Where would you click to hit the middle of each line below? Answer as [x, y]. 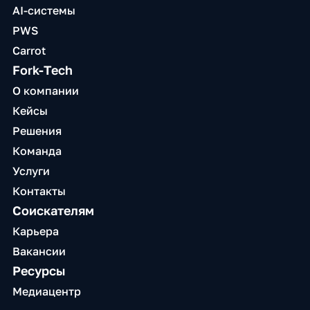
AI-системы [44, 10]
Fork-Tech [42, 70]
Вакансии [39, 251]
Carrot [29, 51]
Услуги [31, 171]
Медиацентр [46, 291]
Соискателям [53, 210]
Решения [37, 131]
